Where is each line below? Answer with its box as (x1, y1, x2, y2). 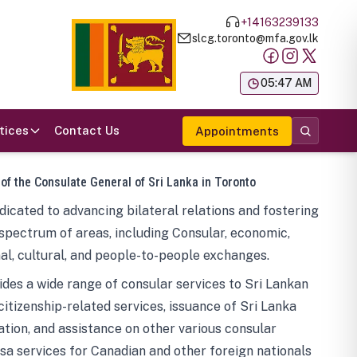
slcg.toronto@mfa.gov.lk (192, 31, 319, 45)
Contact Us (54, 124, 120, 137)
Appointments (195, 124, 279, 138)
